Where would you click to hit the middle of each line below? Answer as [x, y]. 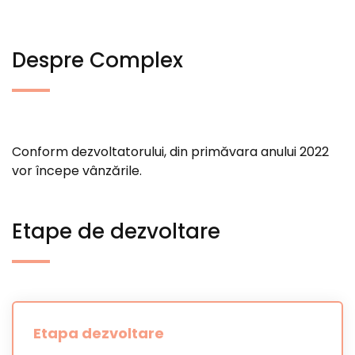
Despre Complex [97, 60]
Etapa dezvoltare [99, 333]
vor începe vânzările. [77, 171]
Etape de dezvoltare [116, 231]
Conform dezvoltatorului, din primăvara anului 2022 [170, 152]
